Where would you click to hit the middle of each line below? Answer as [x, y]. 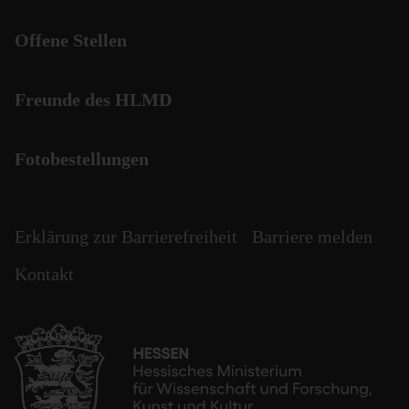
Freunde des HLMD [93, 100]
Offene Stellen [71, 40]
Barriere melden [312, 236]
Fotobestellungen [82, 159]
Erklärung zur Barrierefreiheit [126, 236]
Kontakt [44, 274]
